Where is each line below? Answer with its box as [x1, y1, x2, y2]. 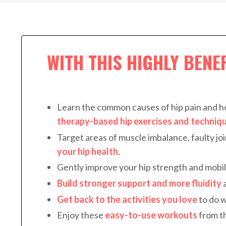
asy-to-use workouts [110, 209, 197, 221]
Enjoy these [57, 209, 105, 221]
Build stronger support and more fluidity [57, 177, 221, 189]
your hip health [57, 145, 118, 157]
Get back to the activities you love [57, 193, 197, 205]
